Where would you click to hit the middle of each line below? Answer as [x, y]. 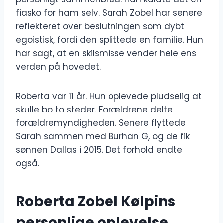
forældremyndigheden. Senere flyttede [101, 123]
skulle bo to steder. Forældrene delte [94, 110]
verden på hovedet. [58, 67]
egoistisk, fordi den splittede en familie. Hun [110, 40]
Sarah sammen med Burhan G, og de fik [103, 137]
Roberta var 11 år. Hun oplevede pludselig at [109, 96]
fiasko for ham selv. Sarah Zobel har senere [109, 13]
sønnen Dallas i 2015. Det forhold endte [99, 150]
